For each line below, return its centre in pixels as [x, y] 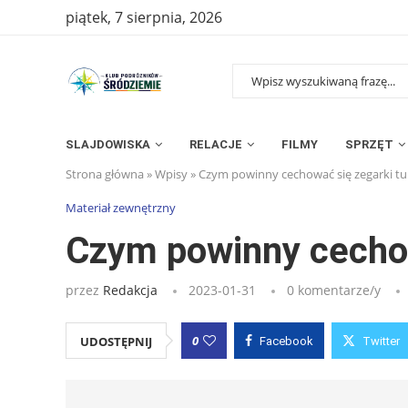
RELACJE [216, 144]
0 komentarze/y [334, 290]
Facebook [286, 341]
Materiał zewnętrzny [121, 207]
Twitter [381, 341]
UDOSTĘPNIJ [116, 341]
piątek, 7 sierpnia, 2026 [144, 17]
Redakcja [130, 290]
